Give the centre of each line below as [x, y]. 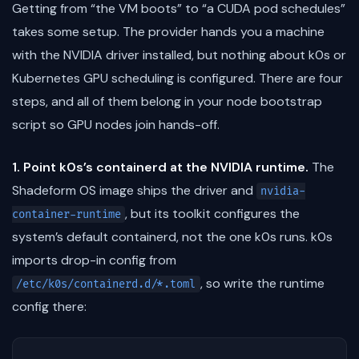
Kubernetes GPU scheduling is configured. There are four [177, 78]
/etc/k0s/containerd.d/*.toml [106, 284]
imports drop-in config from [94, 260]
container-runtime [67, 214]
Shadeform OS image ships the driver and [134, 190]
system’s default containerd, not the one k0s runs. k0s [172, 236]
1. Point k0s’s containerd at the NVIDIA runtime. [160, 167]
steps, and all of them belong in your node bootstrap [167, 101]
